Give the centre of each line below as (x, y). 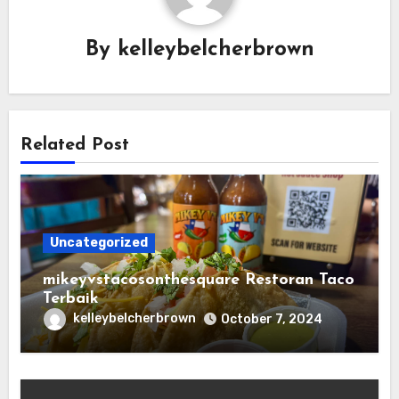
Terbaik (70, 298)
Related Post (74, 145)
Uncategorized (98, 242)
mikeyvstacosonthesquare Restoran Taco (198, 280)
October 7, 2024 (271, 319)
